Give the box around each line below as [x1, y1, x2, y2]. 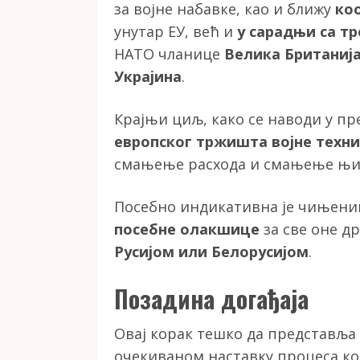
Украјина [114, 67, 182, 87]
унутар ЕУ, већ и [114, 22, 237, 42]
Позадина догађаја [114, 280, 309, 317]
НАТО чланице [114, 44, 224, 64]
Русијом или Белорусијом [114, 242, 309, 262]
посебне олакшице [114, 219, 260, 239]
